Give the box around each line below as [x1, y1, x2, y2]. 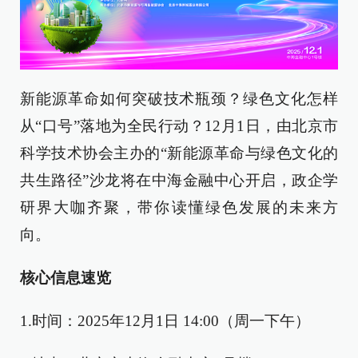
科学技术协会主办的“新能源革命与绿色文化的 [20, 144, 338, 161]
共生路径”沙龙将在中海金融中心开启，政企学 [20, 171, 338, 189]
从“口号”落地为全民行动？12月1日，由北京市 [20, 117, 338, 134]
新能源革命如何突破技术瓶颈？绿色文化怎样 [20, 89, 338, 107]
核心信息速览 [20, 268, 111, 286]
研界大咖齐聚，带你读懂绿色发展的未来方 [20, 198, 338, 216]
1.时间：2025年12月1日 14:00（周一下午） [20, 312, 310, 329]
